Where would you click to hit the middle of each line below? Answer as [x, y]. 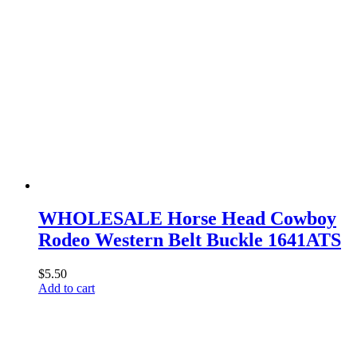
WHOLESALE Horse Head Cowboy [187, 219]
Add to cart [67, 288]
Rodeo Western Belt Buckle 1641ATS [190, 240]
